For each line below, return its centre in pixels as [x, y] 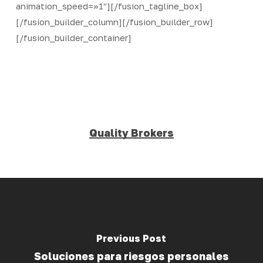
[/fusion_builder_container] [73, 37]
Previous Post [131, 238]
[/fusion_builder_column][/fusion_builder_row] [114, 21]
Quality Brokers [131, 133]
